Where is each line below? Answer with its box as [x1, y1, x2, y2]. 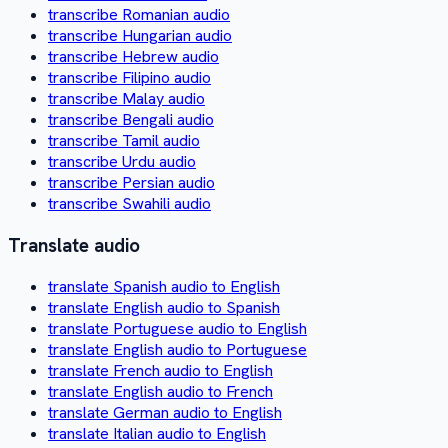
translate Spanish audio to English [48, 276, 280, 298]
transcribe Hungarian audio [48, 24, 232, 46]
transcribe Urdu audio [48, 150, 196, 172]
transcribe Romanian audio [48, 3, 230, 25]
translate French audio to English [48, 360, 273, 382]
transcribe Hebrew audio [48, 45, 219, 67]
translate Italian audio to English [48, 423, 266, 445]
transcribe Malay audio [48, 87, 205, 109]
